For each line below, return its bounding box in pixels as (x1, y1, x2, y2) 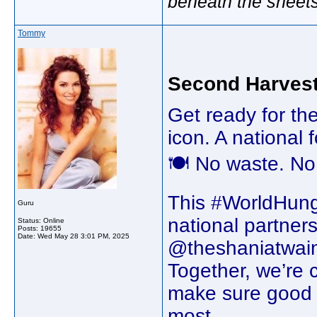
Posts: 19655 (18, 224, 62, 232)
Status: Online (18, 217, 64, 224)
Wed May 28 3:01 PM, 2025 (38, 232, 129, 240)
